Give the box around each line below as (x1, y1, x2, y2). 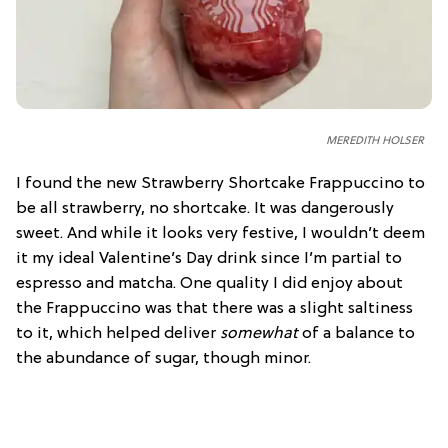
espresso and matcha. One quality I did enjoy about (16, 274, 403, 293)
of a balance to (298, 324, 415, 343)
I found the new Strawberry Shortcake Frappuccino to (16, 174, 425, 193)
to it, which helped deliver (16, 324, 220, 343)
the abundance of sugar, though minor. (16, 349, 311, 368)
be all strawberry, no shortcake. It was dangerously (16, 199, 394, 218)
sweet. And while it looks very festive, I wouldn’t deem (16, 224, 425, 243)
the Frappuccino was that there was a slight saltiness (16, 299, 413, 318)
